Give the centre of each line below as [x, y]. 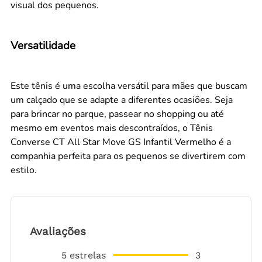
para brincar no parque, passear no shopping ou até [117, 114]
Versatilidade [43, 46]
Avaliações [58, 232]
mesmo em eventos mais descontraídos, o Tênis [112, 128]
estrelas [87, 255]
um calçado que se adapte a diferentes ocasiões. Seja [122, 100]
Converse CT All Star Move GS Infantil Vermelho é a [121, 142]
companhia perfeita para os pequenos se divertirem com [128, 156]
